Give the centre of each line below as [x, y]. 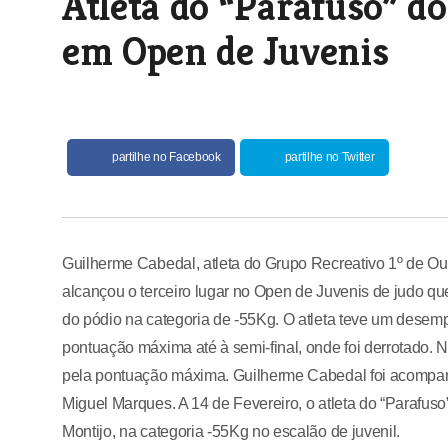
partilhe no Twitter [329, 156]
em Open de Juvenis [225, 50]
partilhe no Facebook [166, 156]
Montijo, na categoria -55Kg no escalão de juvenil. [231, 431]
